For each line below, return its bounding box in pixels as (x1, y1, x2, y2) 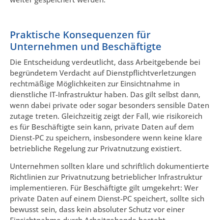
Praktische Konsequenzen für (10, 27, 151, 41)
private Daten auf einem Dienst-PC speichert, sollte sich (10, 193, 204, 203)
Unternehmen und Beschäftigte (10, 39, 162, 53)
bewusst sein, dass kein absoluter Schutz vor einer (10, 204, 185, 214)
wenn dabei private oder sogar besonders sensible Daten (10, 100, 209, 110)
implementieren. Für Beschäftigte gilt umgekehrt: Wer (10, 182, 198, 192)
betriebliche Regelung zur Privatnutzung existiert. (10, 143, 182, 153)
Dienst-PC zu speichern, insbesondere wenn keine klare (10, 132, 202, 142)
